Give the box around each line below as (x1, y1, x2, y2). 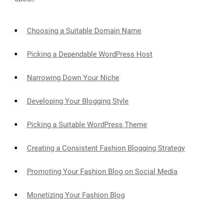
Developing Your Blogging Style (27, 96, 129, 106)
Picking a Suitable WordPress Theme (27, 120, 147, 129)
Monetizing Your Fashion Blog (27, 190, 125, 199)
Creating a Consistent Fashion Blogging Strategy (27, 143, 185, 153)
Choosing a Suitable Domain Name (27, 26, 141, 35)
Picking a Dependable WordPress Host (27, 49, 153, 59)
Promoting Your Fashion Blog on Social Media (27, 167, 177, 176)
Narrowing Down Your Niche (27, 73, 119, 82)
